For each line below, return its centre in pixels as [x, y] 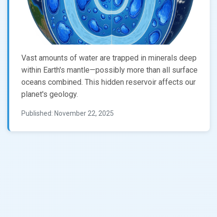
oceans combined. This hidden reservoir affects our [108, 82]
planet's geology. [50, 94]
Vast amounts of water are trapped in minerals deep [109, 58]
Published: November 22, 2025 [68, 113]
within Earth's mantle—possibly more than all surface [109, 70]
